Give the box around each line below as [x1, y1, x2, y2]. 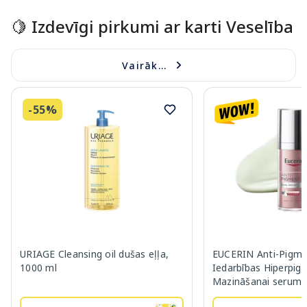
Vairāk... [122, 58, 167, 72]
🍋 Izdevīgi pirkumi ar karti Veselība [11, 15, 293, 38]
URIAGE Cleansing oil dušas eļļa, [20, 247, 169, 261]
